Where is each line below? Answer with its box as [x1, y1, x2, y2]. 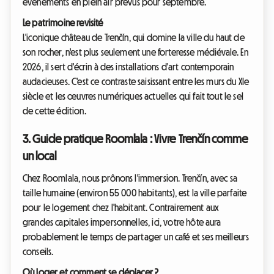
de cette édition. [23, 106, 86, 116]
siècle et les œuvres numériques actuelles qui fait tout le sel [23, 91, 243, 102]
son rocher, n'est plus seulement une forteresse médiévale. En [23, 47, 248, 57]
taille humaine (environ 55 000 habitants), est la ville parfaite [23, 188, 247, 198]
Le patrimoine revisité [23, 18, 103, 28]
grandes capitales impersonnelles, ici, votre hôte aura [23, 217, 221, 228]
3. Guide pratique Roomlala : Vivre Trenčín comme [23, 133, 248, 146]
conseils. [23, 246, 54, 257]
